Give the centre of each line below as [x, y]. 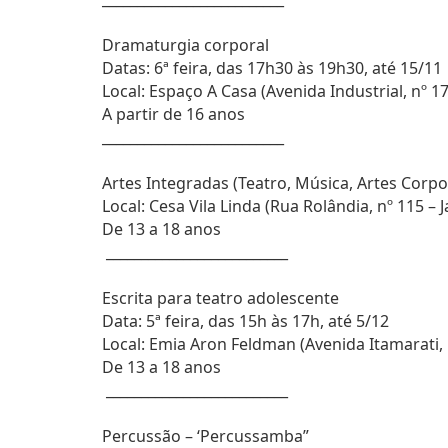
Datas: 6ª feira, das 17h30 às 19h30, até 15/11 [272, 68]
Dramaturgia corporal [185, 45]
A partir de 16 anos [175, 114]
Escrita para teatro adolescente [220, 298]
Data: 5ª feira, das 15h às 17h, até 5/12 [245, 321]
